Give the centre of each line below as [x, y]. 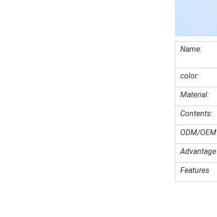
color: [190, 76]
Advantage [198, 151]
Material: [195, 95]
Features [195, 170]
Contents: [196, 114]
